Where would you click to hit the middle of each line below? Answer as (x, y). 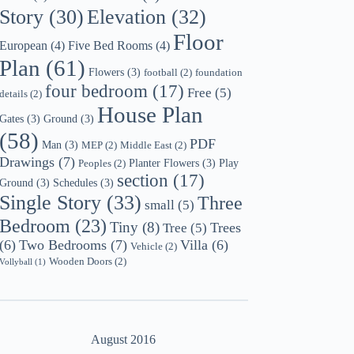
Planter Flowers (164, 162)
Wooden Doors (81, 261)
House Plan (151, 114)
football (161, 72)
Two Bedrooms (63, 245)
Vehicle (147, 246)
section (143, 180)
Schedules (75, 182)
